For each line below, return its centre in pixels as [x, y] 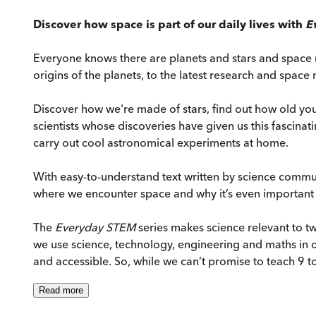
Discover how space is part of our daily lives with [169, 24]
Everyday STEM [97, 227]
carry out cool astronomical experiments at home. [161, 143]
